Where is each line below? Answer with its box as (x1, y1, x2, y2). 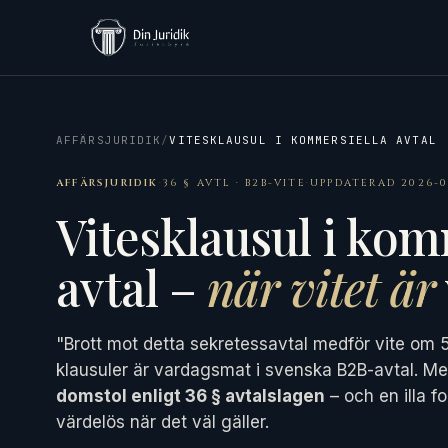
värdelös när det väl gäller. (56, 412, 269, 432)
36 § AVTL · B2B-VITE (162, 176, 306, 190)
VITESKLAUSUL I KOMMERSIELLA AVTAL (169, 133, 437, 147)
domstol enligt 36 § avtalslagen (56, 386, 325, 406)
